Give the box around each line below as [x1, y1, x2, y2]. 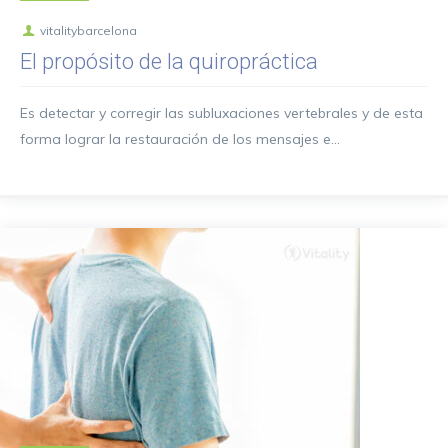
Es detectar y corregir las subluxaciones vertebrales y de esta [20, 104, 423, 122]
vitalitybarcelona [39, 23, 137, 38]
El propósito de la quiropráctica [20, 49, 318, 74]
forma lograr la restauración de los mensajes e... [20, 130, 340, 148]
